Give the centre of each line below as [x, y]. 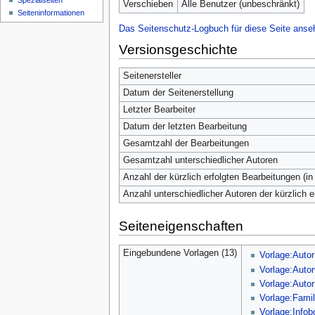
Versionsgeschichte [178, 49]
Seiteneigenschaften [181, 226]
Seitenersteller [152, 76]
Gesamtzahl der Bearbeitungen [186, 144]
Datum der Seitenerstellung [178, 93]
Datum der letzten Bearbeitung [185, 127]
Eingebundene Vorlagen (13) [180, 253]
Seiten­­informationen [51, 13]
